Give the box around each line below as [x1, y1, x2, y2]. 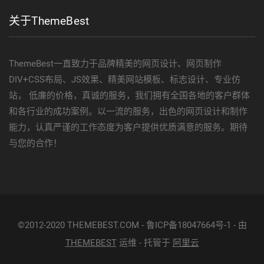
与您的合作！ [9, 137, 62, 148]
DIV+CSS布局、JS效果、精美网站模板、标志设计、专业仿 [9, 74, 240, 85]
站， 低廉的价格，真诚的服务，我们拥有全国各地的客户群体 [9, 90, 250, 101]
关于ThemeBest [9, 14, 90, 28]
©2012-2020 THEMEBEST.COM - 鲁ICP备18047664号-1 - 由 [17, 219, 247, 230]
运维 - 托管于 [116, 237, 173, 248]
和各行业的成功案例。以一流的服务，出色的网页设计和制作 [9, 105, 247, 117]
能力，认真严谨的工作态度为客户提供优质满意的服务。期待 [9, 121, 247, 133]
